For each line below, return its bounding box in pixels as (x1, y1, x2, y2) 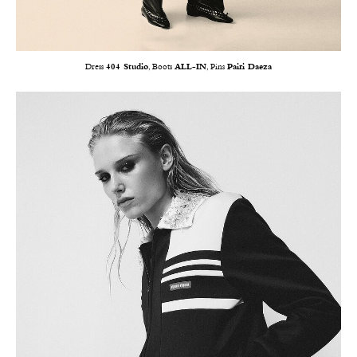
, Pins (206, 63, 227, 72)
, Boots (148, 63, 175, 72)
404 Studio (106, 63, 148, 72)
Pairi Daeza (227, 63, 272, 72)
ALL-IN (175, 63, 206, 72)
